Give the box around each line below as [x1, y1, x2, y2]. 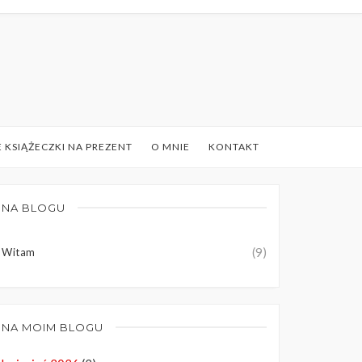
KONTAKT [208, 141, 259, 154]
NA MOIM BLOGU [2, 321, 103, 335]
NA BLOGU [2, 201, 65, 215]
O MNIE [150, 141, 190, 154]
